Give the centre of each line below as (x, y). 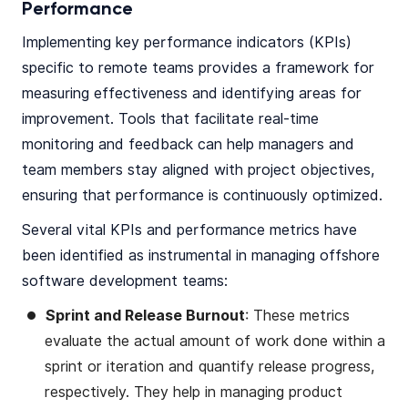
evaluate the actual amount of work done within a (215, 342)
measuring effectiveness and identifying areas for (192, 94)
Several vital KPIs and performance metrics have (189, 230)
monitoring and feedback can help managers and (188, 145)
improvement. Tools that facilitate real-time (170, 119)
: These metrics (297, 316)
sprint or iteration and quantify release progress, (209, 367)
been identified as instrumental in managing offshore (201, 256)
